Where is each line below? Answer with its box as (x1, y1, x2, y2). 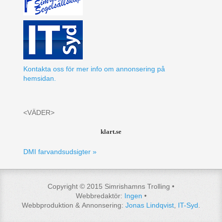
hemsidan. (23, 74, 56, 83)
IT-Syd (178, 201, 198, 210)
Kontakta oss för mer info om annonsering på (23, 65, 165, 73)
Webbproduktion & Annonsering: (22, 201, 125, 210)
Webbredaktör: (75, 192, 124, 200)
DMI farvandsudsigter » (23, 148, 97, 156)
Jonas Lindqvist (125, 201, 174, 210)
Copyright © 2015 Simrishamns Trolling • (48, 182, 174, 191)
